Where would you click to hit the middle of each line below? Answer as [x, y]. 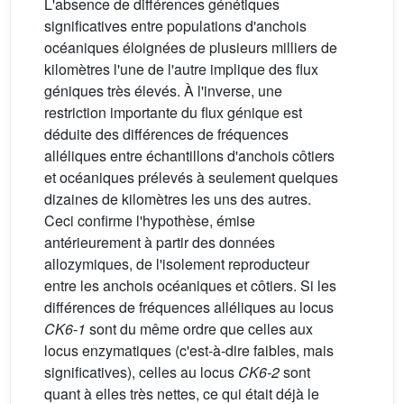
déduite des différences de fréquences [166, 133]
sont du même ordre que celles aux [199, 328]
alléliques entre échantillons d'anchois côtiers [189, 155]
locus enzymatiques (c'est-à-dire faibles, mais [189, 350]
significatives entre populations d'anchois [175, 25]
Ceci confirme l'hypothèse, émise [150, 220]
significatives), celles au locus [141, 372]
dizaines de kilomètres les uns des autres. [178, 198]
